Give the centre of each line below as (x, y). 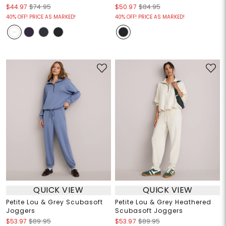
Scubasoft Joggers (149, 210)
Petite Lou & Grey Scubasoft (54, 202)
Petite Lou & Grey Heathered (163, 202)
